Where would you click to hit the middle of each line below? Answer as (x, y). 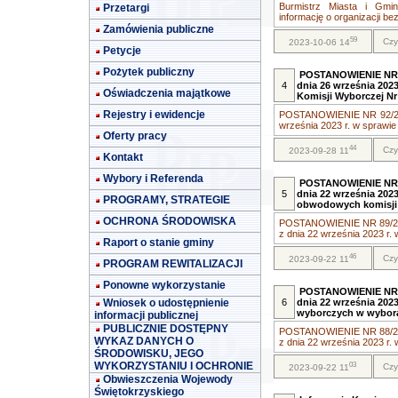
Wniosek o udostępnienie (166, 303)
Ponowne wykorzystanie (164, 285)
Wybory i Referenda (153, 179)
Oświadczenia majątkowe (167, 93)
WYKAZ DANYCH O (144, 341)
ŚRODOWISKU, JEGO (149, 354)
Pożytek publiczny (149, 72)
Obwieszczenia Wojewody (168, 379)
